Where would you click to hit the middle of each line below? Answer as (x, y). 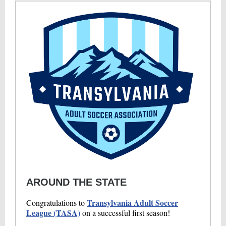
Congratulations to (56, 203)
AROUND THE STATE (76, 182)
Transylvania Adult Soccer (132, 203)
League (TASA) (53, 213)
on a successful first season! (125, 213)
